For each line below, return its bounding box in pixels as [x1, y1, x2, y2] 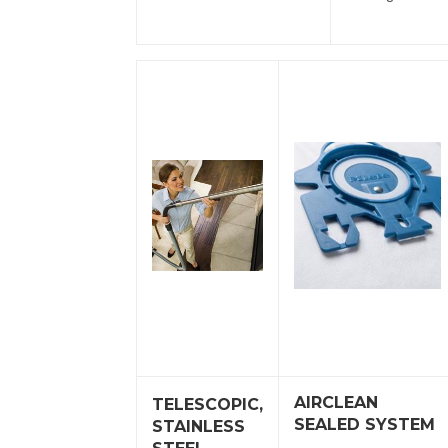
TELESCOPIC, [152, 394, 263, 414]
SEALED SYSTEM [294, 414, 435, 434]
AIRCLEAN [294, 392, 378, 412]
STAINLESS [152, 416, 245, 436]
